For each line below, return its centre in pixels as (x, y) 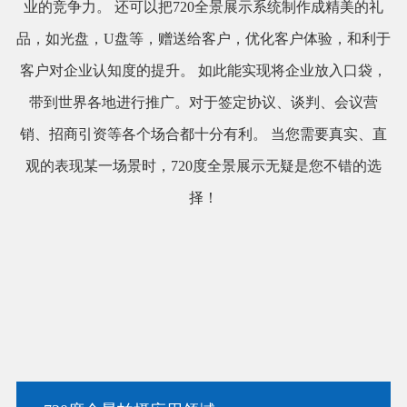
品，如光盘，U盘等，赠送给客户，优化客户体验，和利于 (203, 38)
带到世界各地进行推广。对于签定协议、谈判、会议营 (203, 102)
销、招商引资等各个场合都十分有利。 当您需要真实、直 (203, 134)
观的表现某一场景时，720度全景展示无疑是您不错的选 (203, 165)
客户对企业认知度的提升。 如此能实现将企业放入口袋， (203, 70)
